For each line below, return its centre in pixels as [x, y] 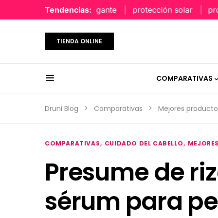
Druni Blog [62, 109]
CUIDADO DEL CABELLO [144, 143]
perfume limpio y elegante [55, 10]
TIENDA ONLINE [79, 41]
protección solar [147, 10]
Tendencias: [68, 10]
